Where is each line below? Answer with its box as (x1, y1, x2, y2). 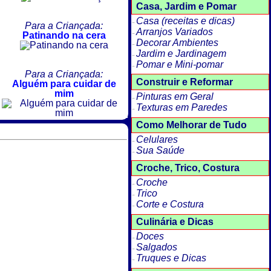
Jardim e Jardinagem (135, 48, 226, 59)
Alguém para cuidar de (11, 79, 116, 90)
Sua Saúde (135, 145, 184, 155)
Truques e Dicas (135, 253, 206, 264)
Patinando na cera (22, 30, 106, 41)
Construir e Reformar (135, 76, 233, 87)
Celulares (135, 134, 178, 145)
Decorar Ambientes (135, 37, 218, 48)
